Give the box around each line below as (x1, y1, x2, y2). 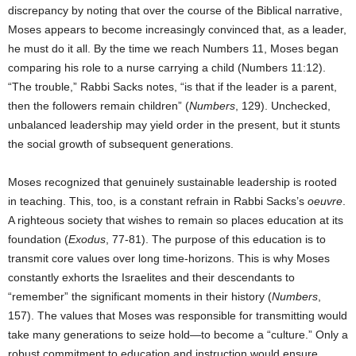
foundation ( (8, 233, 68, 246)
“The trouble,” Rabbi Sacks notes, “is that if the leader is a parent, (8, 80, 337, 94)
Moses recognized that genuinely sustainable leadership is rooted (8, 176, 337, 189)
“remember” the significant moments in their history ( (8, 290, 272, 304)
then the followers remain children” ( (8, 99, 189, 113)
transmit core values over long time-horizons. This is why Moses (8, 252, 330, 265)
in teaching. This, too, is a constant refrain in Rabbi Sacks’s (8, 195, 308, 208)
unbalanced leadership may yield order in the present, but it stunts (8, 118, 340, 132)
